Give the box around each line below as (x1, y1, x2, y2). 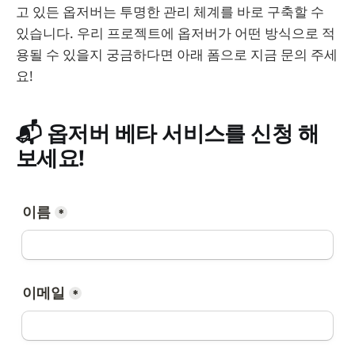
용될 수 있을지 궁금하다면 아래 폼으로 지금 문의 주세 (16, 44, 338, 63)
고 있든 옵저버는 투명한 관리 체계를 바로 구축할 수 (16, 2, 324, 21)
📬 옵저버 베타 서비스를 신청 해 (16, 118, 319, 148)
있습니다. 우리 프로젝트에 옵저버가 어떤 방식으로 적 (16, 23, 335, 42)
